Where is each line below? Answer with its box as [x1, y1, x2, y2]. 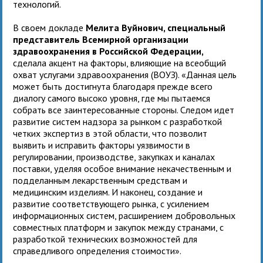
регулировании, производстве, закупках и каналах [13, 150, 215, 163]
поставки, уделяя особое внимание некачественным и [13, 162, 232, 174]
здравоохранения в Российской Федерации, [13, 45, 204, 57]
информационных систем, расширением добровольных [13, 209, 236, 221]
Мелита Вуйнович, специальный [86, 21, 226, 33]
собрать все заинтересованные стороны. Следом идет [13, 103, 235, 116]
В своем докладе [13, 21, 86, 33]
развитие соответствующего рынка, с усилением [13, 197, 210, 210]
